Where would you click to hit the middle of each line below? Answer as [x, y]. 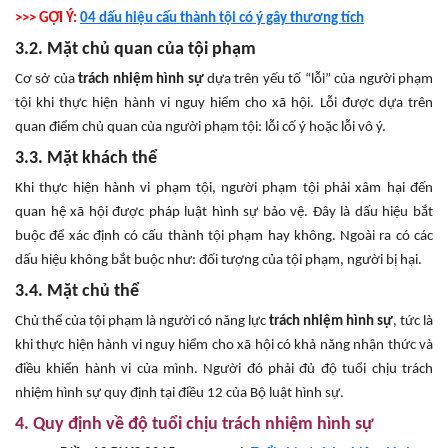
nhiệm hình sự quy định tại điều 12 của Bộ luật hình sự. [179, 393]
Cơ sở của [45, 79]
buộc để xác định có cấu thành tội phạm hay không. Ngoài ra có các [224, 236]
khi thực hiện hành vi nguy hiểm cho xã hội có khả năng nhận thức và [224, 345]
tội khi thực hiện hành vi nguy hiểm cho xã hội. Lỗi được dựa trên [224, 103]
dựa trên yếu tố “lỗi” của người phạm [318, 79]
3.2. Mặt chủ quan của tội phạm [135, 49]
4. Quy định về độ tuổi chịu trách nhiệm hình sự [194, 424]
